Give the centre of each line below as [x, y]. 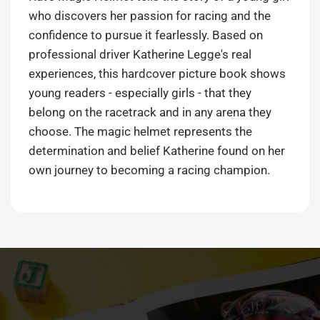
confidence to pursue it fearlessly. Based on [146, 35]
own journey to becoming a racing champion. [150, 170]
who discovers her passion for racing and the [150, 15]
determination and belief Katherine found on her [157, 150]
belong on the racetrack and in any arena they [150, 112]
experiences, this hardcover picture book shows [157, 73]
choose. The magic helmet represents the [141, 131]
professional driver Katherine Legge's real [140, 54]
